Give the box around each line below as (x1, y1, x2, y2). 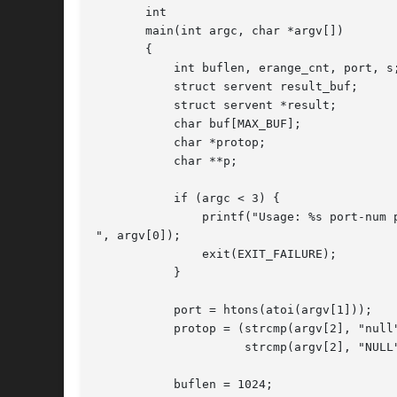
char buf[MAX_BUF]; (96, 117, 152, 131)
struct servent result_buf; (96, 80, 152, 94)
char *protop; (96, 136, 152, 150)
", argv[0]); (96, 229, 181, 243)
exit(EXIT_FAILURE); (96, 247, 152, 261)
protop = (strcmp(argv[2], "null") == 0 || (96, 322, 152, 336)
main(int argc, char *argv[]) (96, 24, 344, 38)
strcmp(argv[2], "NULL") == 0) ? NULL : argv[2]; (96, 340, 209, 354)
